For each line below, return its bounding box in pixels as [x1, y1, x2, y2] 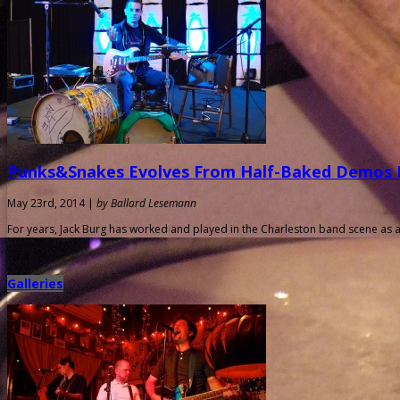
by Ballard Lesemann [96, 195, 196, 211]
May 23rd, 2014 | [7, 195, 96, 211]
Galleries [7, 274, 63, 292]
